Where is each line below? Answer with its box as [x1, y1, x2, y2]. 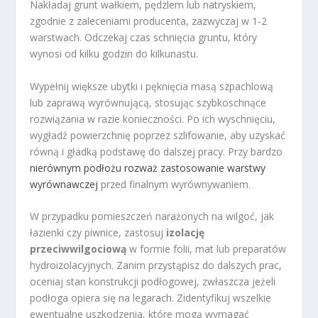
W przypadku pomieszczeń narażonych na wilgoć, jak [30, 209, 275, 223]
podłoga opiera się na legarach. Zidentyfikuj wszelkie [30, 290, 272, 305]
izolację [166, 225, 205, 239]
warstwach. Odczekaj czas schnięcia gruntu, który [30, 31, 258, 45]
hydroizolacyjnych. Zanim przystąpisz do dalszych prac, [30, 258, 283, 272]
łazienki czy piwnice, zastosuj [30, 225, 167, 239]
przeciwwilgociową [30, 241, 127, 256]
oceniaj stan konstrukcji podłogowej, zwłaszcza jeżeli [30, 274, 276, 288]
